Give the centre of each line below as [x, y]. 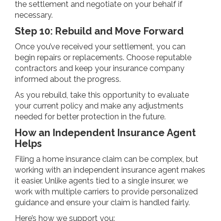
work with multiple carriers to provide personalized [106, 191]
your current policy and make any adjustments [99, 106]
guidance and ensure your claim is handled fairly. [102, 202]
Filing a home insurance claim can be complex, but [107, 159]
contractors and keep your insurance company [100, 68]
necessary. [34, 15]
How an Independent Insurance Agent [105, 132]
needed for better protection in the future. [90, 116]
